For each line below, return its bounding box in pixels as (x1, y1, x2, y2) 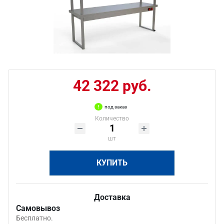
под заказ (104, 104, 127, 109)
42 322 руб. (72, 77, 151, 94)
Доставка (93, 192, 130, 202)
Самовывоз (16, 203, 60, 213)
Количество (95, 115, 129, 122)
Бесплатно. (16, 214, 53, 222)
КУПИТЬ (96, 158, 127, 167)
